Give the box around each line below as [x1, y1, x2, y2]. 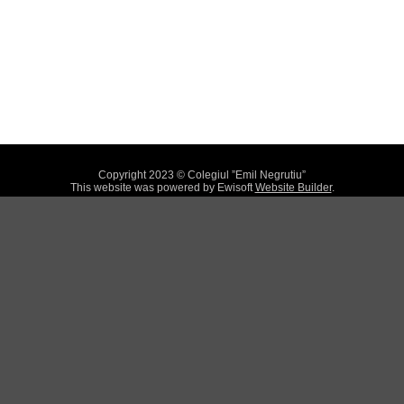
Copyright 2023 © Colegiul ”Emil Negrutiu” [98, 169, 306, 181]
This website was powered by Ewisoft [69, 181, 255, 194]
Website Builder [254, 181, 332, 194]
